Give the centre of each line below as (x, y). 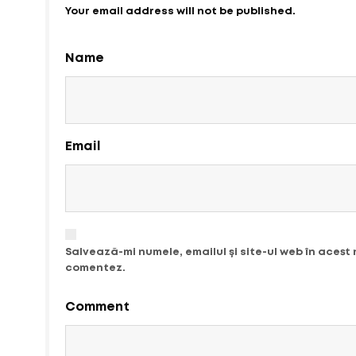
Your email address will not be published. (180, 12)
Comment (97, 307)
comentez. (95, 268)
